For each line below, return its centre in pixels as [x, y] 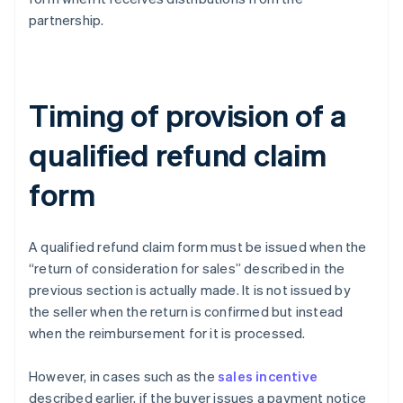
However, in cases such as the [123, 376]
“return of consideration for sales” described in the [187, 269]
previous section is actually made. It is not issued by [190, 290]
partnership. [67, 20]
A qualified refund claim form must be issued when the [198, 247]
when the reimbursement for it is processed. [167, 333]
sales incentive [268, 376]
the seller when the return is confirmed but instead [186, 312]
